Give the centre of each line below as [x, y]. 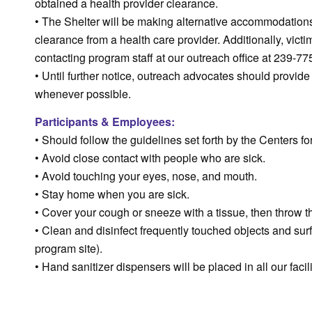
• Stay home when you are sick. [112, 194]
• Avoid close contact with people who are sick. [150, 157]
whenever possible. [83, 94]
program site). [69, 248]
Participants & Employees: [105, 121]
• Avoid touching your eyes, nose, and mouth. [146, 175]
